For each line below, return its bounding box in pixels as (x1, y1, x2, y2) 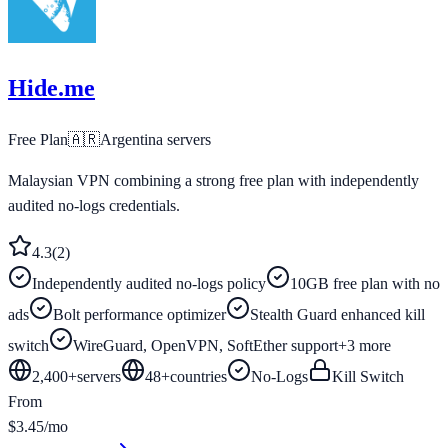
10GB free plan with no (290, 275, 440, 293)
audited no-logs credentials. (8, 197, 180, 215)
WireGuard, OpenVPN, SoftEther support (73, 337, 338, 355)
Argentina (100, 131, 163, 149)
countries (170, 368, 227, 386)
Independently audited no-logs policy (32, 275, 266, 293)
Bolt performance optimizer (53, 306, 226, 324)
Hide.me (8, 75, 95, 102)
